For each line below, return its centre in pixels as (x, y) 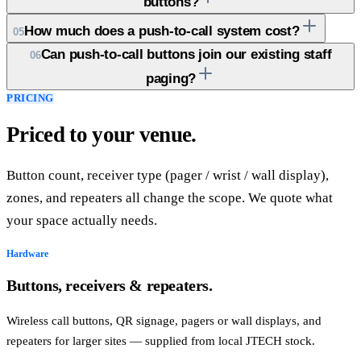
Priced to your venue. (102, 134)
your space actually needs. (82, 221)
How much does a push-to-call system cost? (162, 31)
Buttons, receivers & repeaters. (110, 286)
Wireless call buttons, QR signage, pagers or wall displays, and (164, 321)
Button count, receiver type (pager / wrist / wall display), (168, 176)
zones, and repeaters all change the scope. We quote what (170, 198)
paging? (171, 78)
